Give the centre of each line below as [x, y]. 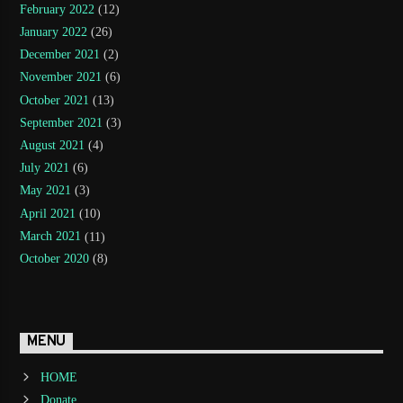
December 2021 [60, 55]
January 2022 [54, 32]
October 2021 [55, 100]
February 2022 [58, 9]
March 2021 [51, 236]
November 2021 [61, 77]
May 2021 [46, 191]
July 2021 [45, 168]
